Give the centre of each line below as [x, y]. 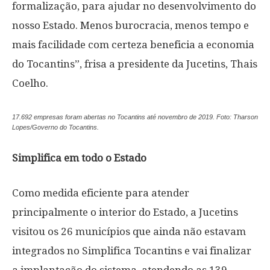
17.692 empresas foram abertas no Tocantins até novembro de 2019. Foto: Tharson [135, 117]
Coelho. [30, 83]
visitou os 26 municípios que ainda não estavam [129, 231]
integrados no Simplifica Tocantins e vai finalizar [132, 251]
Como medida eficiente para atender [101, 193]
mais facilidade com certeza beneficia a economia [133, 45]
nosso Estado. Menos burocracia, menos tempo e [130, 25]
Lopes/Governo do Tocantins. [55, 127]
